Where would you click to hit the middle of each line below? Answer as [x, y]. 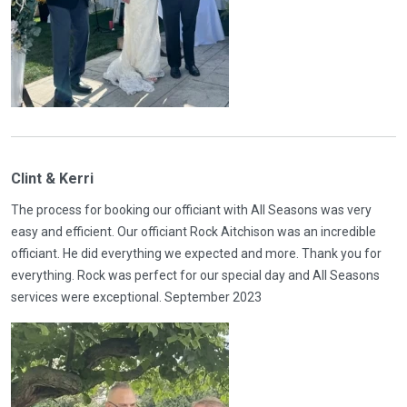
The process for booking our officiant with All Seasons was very [191, 210]
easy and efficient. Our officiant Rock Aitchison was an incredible [194, 232]
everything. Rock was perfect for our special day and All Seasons [195, 275]
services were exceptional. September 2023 [136, 297]
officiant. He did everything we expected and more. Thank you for [196, 253]
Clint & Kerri [52, 179]
